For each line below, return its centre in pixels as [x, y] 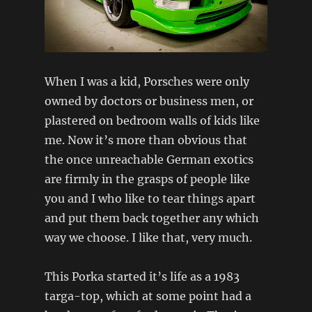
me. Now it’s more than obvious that [146, 140]
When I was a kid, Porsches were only [147, 82]
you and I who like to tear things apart [150, 199]
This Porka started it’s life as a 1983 [142, 277]
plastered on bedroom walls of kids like [152, 121]
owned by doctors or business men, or [149, 101]
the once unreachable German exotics [149, 160]
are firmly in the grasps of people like [147, 179]
